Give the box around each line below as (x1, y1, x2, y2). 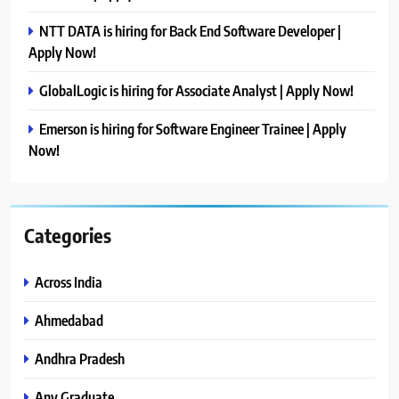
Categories (24, 222, 111, 248)
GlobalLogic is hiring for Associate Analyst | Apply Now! (39, 80, 354, 100)
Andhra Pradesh (35, 348, 125, 368)
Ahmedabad (35, 310, 103, 330)
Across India (35, 272, 102, 291)
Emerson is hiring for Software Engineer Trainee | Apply (39, 118, 346, 138)
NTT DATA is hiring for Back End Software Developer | (39, 20, 341, 40)
